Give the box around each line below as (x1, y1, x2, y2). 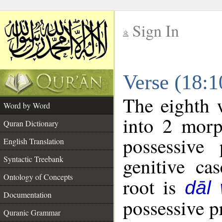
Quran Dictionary (3, 118, 58, 128)
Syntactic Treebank (3, 154, 63, 164)
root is (123, 174, 185, 200)
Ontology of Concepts (3, 171, 73, 182)
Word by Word (3, 100, 50, 111)
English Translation (3, 136, 64, 146)
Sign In (132, 20, 179, 41)
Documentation (3, 189, 52, 200)
